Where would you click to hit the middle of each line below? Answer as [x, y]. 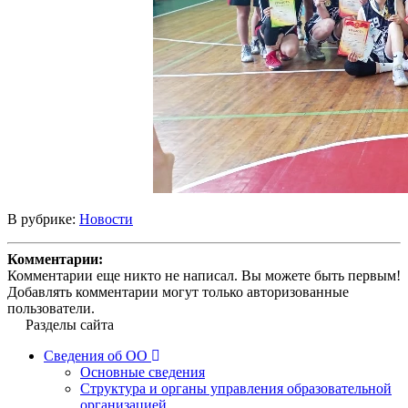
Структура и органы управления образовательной [236, 388]
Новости [106, 219]
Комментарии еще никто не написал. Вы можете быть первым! [204, 275]
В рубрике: [43, 219]
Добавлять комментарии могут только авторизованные [178, 291]
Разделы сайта [70, 324]
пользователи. [51, 308]
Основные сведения [143, 372]
